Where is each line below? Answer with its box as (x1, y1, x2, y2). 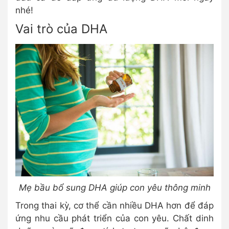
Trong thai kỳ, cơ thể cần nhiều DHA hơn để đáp (15, 200, 214, 211)
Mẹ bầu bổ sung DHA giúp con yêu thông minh (18, 182, 211, 193)
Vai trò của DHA (15, 21, 107, 36)
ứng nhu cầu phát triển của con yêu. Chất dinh (15, 213, 214, 224)
